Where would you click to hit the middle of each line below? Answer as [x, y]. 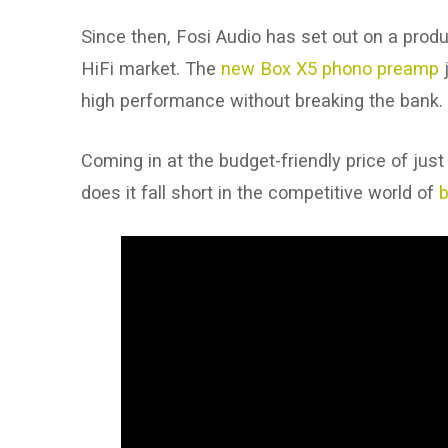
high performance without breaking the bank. [261, 101]
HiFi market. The [150, 69]
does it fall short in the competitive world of [259, 192]
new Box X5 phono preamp [329, 69]
